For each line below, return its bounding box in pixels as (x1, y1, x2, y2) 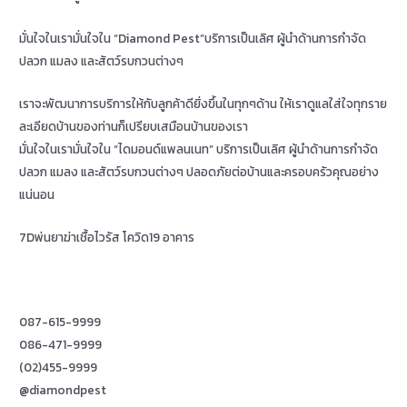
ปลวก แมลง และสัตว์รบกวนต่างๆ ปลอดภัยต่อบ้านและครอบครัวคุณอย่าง (19, 162, 380, 181)
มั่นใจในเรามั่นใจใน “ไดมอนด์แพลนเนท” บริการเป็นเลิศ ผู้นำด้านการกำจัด (19, 139, 379, 158)
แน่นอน (19, 184, 55, 203)
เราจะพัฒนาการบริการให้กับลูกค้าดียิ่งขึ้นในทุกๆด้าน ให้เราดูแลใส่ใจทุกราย (19, 94, 388, 113)
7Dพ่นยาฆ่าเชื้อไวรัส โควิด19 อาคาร (19, 227, 195, 246)
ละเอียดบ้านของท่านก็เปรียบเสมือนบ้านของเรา (19, 116, 249, 135)
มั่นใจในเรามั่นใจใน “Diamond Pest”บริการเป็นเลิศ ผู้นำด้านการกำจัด (19, 28, 367, 47)
